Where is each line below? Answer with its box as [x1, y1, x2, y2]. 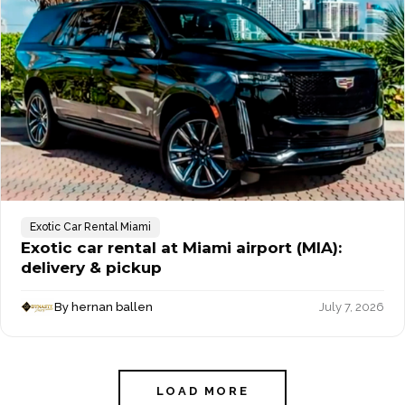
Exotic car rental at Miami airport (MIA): [21, 238, 342, 257]
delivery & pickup [21, 258, 162, 277]
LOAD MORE [155, 384, 250, 399]
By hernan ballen [54, 300, 154, 315]
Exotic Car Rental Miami [30, 220, 151, 233]
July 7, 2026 [319, 300, 384, 315]
